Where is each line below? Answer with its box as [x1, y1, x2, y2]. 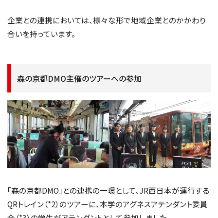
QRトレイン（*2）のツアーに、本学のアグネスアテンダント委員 [7, 198, 208, 209]
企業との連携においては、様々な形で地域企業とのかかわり [7, 15, 206, 26]
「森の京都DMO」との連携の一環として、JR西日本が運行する [7, 184, 209, 196]
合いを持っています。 [7, 28, 75, 39]
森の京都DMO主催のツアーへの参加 [17, 72, 142, 84]
